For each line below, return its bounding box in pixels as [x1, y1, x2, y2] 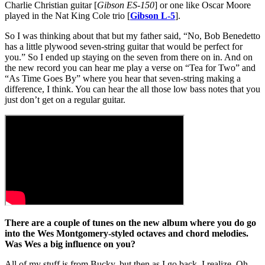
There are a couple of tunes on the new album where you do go [5, 217, 256, 228]
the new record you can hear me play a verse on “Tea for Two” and [5, 62, 256, 73]
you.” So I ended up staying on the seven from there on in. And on [5, 51, 253, 62]
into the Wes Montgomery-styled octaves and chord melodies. [5, 228, 248, 238]
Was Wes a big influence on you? [5, 238, 135, 249]
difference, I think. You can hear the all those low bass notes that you [5, 83, 260, 94]
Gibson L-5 [130, 10, 175, 21]
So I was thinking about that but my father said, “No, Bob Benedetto [5, 30, 260, 41]
